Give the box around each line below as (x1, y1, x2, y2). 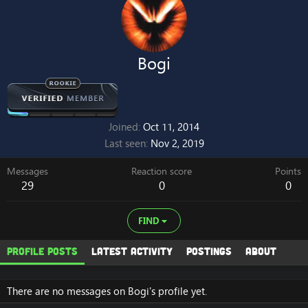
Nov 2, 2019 (150, 136, 204, 151)
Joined (109, 120, 138, 134)
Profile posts (7, 245, 78, 257)
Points (275, 165, 301, 178)
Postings (186, 245, 232, 257)
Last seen (104, 136, 146, 151)
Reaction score (131, 165, 192, 178)
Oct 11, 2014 (143, 120, 199, 134)
